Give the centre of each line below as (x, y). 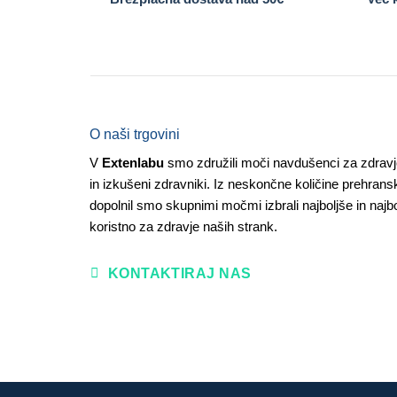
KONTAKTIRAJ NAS (179, 273)
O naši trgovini (134, 134)
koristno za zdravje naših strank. (183, 226)
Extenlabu (132, 162)
